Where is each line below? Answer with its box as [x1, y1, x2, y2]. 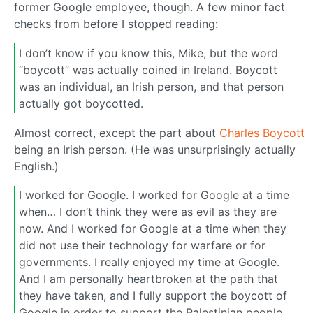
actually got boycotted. [19, 96, 143, 111]
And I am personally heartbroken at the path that [19, 272, 278, 286]
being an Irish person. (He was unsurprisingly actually [14, 142, 296, 156]
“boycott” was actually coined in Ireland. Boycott [19, 63, 277, 78]
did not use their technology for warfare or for [19, 238, 265, 253]
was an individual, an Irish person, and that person [19, 80, 284, 94]
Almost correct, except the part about [14, 125, 219, 140]
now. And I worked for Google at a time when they [19, 221, 286, 236]
